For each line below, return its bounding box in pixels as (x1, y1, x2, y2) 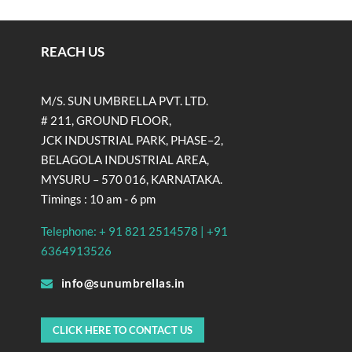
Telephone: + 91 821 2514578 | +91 (41, 224, 228, 239)
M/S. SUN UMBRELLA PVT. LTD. (41, 93, 208, 108)
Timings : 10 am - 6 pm (41, 192, 156, 207)
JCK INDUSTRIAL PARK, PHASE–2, (41, 133, 223, 148)
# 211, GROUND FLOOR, (41, 113, 171, 128)
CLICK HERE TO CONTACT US (53, 324, 192, 337)
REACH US (41, 43, 104, 60)
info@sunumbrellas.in (60, 276, 185, 291)
